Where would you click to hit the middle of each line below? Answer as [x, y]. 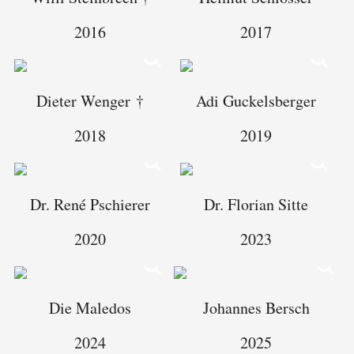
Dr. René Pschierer [90, 204]
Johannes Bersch [256, 308]
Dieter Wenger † [90, 101]
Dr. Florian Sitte [256, 204]
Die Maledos [90, 308]
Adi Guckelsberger [256, 101]
